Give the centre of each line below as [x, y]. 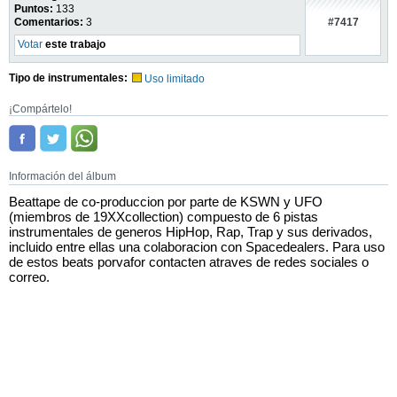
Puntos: [34, 9]
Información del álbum [62, 176]
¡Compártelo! [40, 109]
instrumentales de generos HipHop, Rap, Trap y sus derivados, [191, 232]
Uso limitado [175, 79]
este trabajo [74, 44]
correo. [29, 277]
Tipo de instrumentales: [68, 78]
